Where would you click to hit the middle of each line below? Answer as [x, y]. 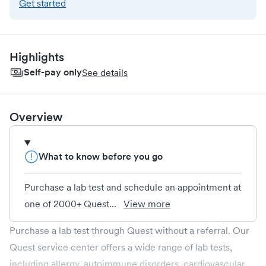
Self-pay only [53, 72]
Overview [36, 117]
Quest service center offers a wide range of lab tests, [121, 247]
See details [105, 72]
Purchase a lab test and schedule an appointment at [133, 187]
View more [147, 204]
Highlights [37, 57]
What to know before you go [101, 156]
